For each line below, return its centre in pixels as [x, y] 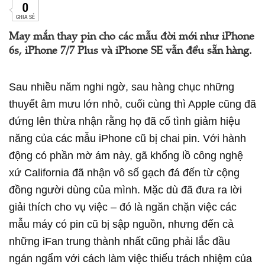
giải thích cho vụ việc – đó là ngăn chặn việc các [123, 207]
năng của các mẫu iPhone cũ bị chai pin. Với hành [127, 138]
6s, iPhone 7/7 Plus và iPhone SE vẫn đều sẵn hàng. [130, 51]
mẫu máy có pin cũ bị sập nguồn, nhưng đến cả [121, 224]
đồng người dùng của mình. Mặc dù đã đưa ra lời [125, 190]
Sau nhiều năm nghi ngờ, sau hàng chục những [122, 87]
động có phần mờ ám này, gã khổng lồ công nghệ [126, 156]
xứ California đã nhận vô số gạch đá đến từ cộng [124, 173]
